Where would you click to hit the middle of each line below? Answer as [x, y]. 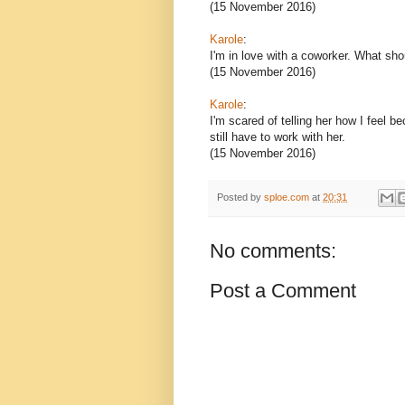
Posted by [240, 197]
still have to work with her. [278, 137]
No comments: [273, 251]
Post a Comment [283, 291]
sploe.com [287, 197]
